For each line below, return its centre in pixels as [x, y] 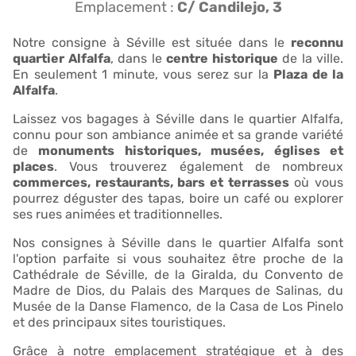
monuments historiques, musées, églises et [191, 150]
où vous [316, 182]
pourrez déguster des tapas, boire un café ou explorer [178, 198]
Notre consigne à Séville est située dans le [152, 42]
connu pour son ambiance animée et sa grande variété [178, 134]
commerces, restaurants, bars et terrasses [151, 182]
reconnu [317, 42]
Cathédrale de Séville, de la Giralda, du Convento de [178, 274]
